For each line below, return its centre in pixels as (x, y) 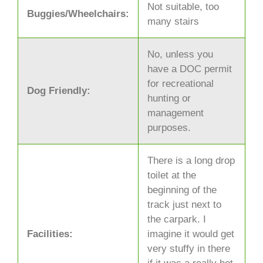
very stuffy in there (189, 248)
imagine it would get (191, 234)
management (176, 113)
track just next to (184, 204)
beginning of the (182, 190)
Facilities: (50, 234)
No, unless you (180, 54)
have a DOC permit (190, 69)
